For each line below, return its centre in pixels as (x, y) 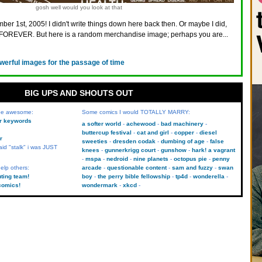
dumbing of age (182, 141)
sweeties (94, 141)
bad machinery (182, 124)
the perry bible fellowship (134, 176)
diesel (208, 132)
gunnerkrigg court (130, 150)
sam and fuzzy (192, 168)
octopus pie (190, 159)
